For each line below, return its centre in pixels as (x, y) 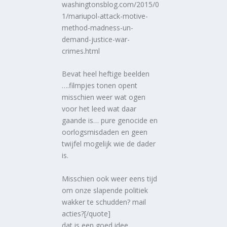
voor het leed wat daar (99, 109)
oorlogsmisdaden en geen (105, 132)
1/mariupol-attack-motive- (105, 16)
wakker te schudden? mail (104, 202)
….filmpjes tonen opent (100, 86)
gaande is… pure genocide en (110, 121)
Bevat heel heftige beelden (106, 74)
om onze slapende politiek (105, 190)
